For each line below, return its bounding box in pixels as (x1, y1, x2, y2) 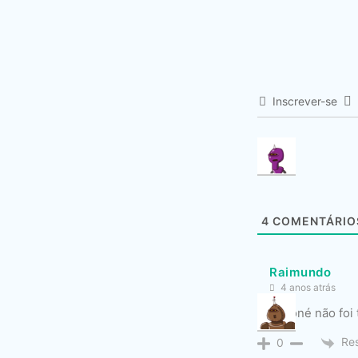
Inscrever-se (272, 94, 337, 109)
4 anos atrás (278, 281, 336, 294)
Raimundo (269, 264, 332, 280)
